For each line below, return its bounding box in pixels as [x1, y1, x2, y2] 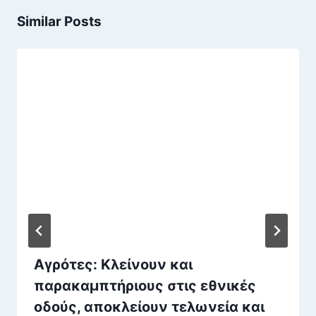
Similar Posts [17, 13, 102, 30]
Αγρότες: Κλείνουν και [34, 255, 193, 273]
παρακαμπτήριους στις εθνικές [34, 276, 256, 294]
